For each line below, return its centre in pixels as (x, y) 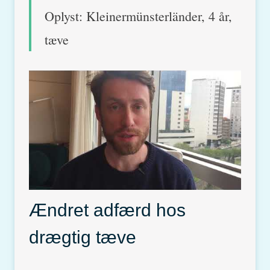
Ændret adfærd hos (107, 210)
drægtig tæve (83, 237)
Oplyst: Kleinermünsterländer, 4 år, (138, 16)
